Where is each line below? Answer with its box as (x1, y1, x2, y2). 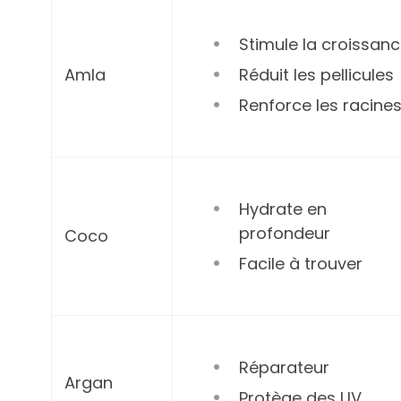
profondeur (239, 222, 331, 245)
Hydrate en (239, 198, 328, 221)
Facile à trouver (239, 252, 363, 276)
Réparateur (239, 356, 330, 380)
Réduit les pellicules (239, 64, 395, 87)
